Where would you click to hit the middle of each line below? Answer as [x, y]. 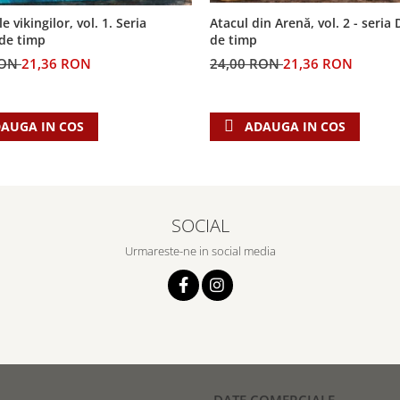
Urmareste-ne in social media [200, 250]
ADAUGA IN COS [295, 126]
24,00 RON [246, 63]
